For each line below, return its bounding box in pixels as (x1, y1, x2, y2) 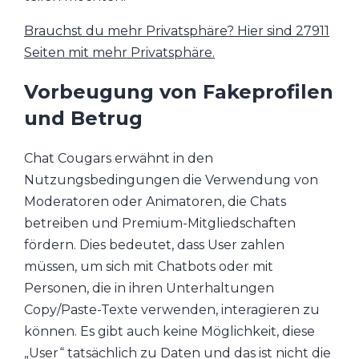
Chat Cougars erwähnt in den (24, 151, 213, 167)
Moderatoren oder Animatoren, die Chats (24, 194, 286, 210)
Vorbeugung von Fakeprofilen (24, 80, 333, 104)
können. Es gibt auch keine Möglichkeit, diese (24, 324, 315, 340)
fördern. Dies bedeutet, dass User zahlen (24, 237, 284, 253)
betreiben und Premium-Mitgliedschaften (24, 216, 296, 232)
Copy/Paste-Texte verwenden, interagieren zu (24, 302, 320, 318)
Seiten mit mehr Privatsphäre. (24, 44, 215, 60)
